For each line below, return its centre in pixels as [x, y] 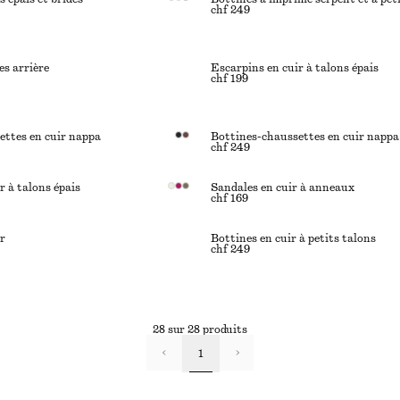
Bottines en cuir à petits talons [293, 238]
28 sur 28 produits [200, 329]
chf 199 [229, 79]
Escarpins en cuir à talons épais [295, 68]
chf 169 [229, 198]
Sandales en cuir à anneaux [283, 187]
